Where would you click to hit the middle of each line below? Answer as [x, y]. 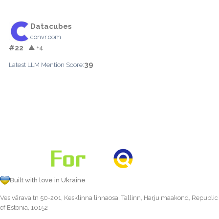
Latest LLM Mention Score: [46, 65]
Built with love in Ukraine [48, 180]
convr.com [46, 37]
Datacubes [51, 26]
